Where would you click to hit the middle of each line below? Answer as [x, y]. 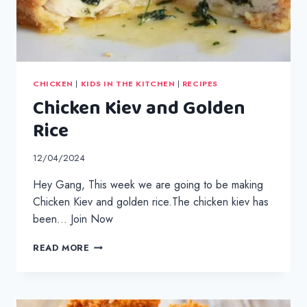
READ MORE [61, 247]
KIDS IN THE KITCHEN [128, 83]
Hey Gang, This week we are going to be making [148, 184]
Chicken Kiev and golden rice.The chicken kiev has [151, 201]
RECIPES [200, 83]
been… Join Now [73, 219]
